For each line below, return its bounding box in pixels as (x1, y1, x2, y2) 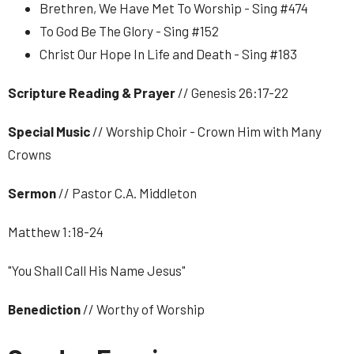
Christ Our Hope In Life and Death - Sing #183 (40, 46, 297, 62)
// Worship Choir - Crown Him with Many (92, 123, 322, 139)
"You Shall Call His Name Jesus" (8, 262, 186, 278)
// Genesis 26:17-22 (178, 85, 288, 100)
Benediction (8, 301, 83, 317)
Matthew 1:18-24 (8, 224, 104, 239)
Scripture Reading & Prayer (8, 85, 178, 100)
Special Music (8, 123, 92, 139)
